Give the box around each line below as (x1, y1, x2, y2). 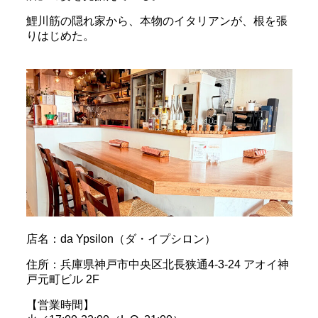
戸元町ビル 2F (26, 273, 99, 286)
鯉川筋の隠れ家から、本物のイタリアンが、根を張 (26, 14, 287, 27)
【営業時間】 (26, 299, 94, 312)
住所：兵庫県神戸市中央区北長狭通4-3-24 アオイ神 (26, 258, 289, 271)
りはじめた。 (26, 29, 94, 42)
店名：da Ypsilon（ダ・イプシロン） (26, 233, 216, 246)
